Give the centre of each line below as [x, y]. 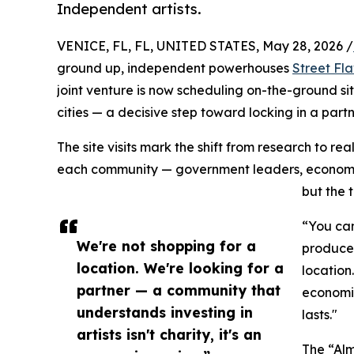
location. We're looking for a [180, 268]
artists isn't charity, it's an [169, 335]
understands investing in [165, 313]
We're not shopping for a [166, 246]
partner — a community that [179, 290]
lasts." [320, 315]
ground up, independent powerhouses [175, 68]
